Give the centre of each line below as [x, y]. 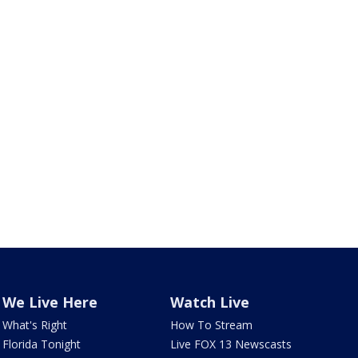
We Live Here [50, 302]
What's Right [34, 325]
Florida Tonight [41, 344]
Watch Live [210, 302]
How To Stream [212, 325]
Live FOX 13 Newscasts [231, 344]
